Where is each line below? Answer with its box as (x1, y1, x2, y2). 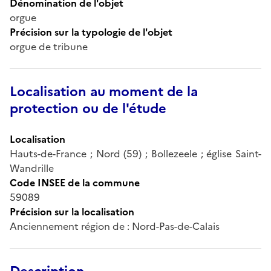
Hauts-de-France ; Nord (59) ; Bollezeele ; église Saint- (10, 146, 261, 161)
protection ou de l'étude (10, 98, 166, 119)
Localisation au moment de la (10, 81, 198, 102)
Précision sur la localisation (10, 204, 134, 219)
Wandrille (10, 160, 54, 175)
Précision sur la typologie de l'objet (10, 24, 172, 39)
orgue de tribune (10, 39, 88, 54)
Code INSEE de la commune (10, 175, 140, 190)
